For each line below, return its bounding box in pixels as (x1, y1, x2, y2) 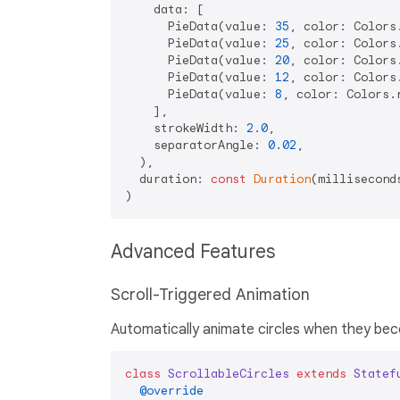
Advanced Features (111, 239, 279, 263)
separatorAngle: (125, 137, 268, 153)
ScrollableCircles (168, 365, 289, 381)
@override (139, 382, 204, 398)
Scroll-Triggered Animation (111, 284, 310, 304)
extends (296, 365, 346, 381)
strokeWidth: (125, 120, 246, 136)
